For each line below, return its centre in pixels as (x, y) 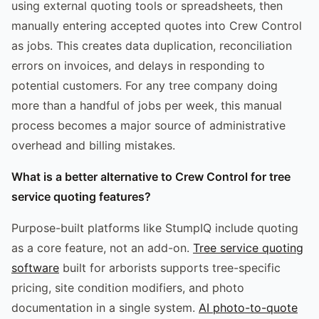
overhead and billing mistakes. (93, 145)
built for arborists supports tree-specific (170, 267)
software (35, 267)
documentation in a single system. (105, 307)
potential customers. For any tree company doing (145, 85)
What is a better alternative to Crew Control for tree (151, 176)
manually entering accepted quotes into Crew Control (157, 25)
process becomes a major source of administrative (148, 125)
